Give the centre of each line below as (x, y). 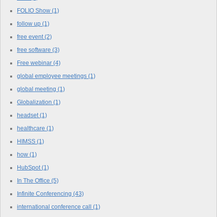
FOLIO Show (34, 10)
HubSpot (29, 167)
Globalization (35, 102)
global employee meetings (53, 76)
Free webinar (35, 63)
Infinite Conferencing (45, 194)
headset (28, 115)
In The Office (34, 180)
